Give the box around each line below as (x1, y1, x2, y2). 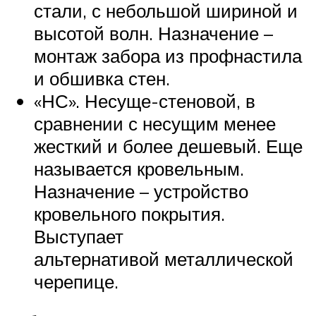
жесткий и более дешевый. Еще (34, 134, 303, 157)
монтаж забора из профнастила (34, 44, 302, 67)
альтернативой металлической (34, 247, 293, 270)
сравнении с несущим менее (34, 111, 276, 135)
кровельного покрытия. (34, 202, 225, 225)
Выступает (34, 224, 123, 248)
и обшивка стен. (34, 66, 170, 90)
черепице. (34, 269, 119, 293)
